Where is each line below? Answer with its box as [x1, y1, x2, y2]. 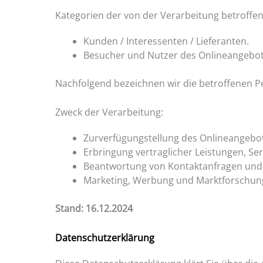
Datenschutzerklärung [55, 231, 155, 244]
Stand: [55, 202, 86, 215]
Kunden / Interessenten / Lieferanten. [83, 34, 249, 48]
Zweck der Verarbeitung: [55, 106, 164, 119]
